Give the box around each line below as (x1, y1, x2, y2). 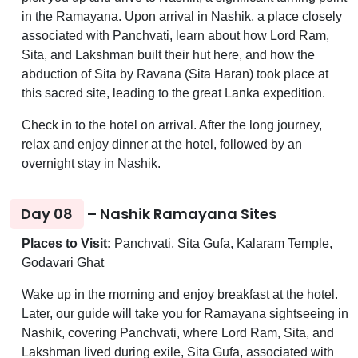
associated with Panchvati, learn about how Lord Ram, (22, 28, 329, 42)
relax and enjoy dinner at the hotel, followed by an (22, 137, 302, 151)
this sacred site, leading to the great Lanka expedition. (22, 86, 325, 100)
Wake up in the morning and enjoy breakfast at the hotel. (22, 287, 338, 301)
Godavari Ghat (22, 255, 104, 269)
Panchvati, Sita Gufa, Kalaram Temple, (111, 236, 332, 250)
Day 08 (21, 203, 73, 224)
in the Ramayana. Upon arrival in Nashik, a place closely (22, 9, 342, 23)
